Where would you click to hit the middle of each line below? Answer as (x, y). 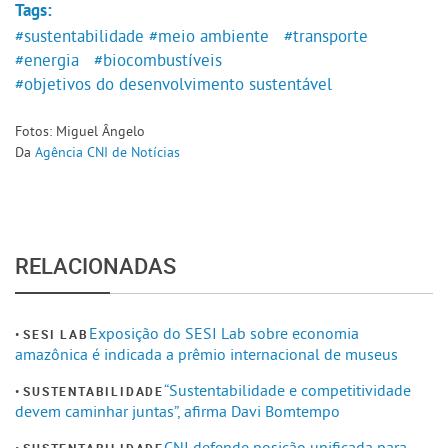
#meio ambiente (209, 36)
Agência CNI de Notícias (107, 152)
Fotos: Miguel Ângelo (80, 131)
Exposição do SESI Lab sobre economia (223, 333)
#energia (47, 60)
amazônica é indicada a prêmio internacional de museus (206, 354)
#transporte (325, 36)
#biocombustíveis (157, 60)
